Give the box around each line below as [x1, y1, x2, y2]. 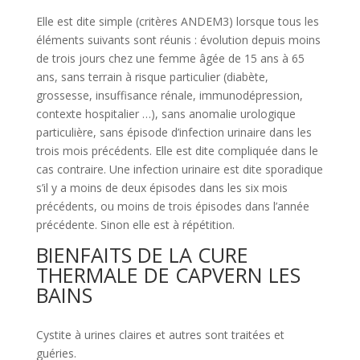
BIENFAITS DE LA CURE [35, 241, 248, 269]
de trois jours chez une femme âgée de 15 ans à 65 [35, 51, 305, 67]
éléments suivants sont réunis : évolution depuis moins [35, 32, 321, 48]
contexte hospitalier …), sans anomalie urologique [35, 106, 296, 122]
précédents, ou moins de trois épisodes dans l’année [35, 198, 309, 215]
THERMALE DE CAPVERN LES [35, 261, 301, 289]
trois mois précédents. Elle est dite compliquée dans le [35, 143, 318, 159]
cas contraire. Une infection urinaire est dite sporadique [35, 162, 323, 178]
